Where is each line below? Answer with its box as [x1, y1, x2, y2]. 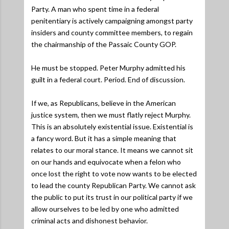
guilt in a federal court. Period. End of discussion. [31, 75, 185, 84]
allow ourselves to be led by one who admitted [31, 204, 179, 213]
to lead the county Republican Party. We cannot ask [31, 180, 196, 190]
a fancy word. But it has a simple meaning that [31, 133, 176, 143]
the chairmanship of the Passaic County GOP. [31, 39, 176, 49]
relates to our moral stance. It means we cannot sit [31, 145, 193, 154]
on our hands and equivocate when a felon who [31, 157, 181, 166]
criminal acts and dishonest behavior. [31, 216, 148, 225]
